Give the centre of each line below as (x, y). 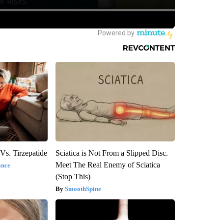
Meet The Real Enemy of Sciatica (108, 165)
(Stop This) (73, 176)
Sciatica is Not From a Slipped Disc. (111, 153)
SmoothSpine (83, 189)
